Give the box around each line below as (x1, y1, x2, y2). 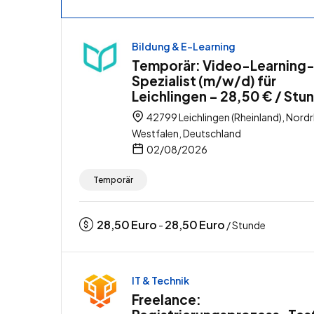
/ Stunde (225, 218, 266, 231)
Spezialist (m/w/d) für (132, 71, 276, 89)
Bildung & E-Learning (132, 39, 235, 53)
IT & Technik (132, 273, 189, 287)
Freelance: (132, 290, 201, 308)
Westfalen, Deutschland (132, 126, 241, 139)
